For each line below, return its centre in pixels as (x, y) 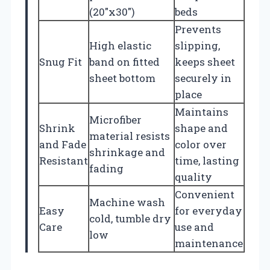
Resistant (64, 161)
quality (193, 177)
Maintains (202, 112)
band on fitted (124, 62)
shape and (201, 128)
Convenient (205, 195)
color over (201, 145)
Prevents (198, 30)
